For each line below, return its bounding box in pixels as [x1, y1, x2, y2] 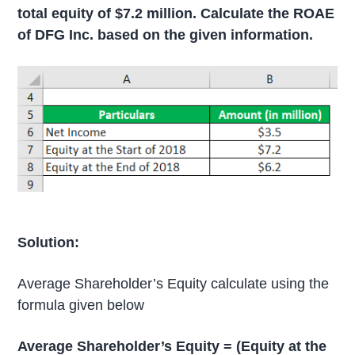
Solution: [17, 234, 84, 250]
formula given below [17, 296, 145, 313]
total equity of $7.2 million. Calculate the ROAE [17, 6, 335, 22]
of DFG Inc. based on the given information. [17, 27, 314, 44]
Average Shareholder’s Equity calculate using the [17, 275, 330, 292]
